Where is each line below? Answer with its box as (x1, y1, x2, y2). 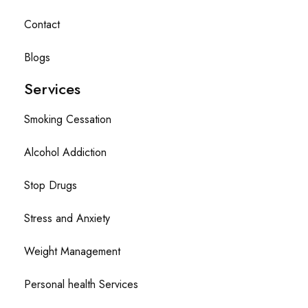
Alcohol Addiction (24, 144, 107, 161)
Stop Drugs (24, 177, 77, 194)
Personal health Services (24, 276, 138, 293)
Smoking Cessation (24, 111, 111, 128)
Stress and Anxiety (24, 210, 110, 227)
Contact (24, 16, 60, 33)
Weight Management (24, 243, 120, 260)
